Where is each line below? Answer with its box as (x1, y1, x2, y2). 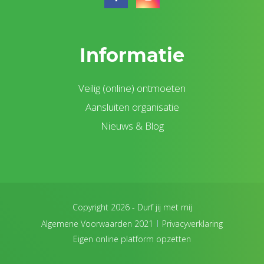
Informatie (80, 44, 184, 67)
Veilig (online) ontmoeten (78, 81, 186, 95)
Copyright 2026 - (72, 202, 137, 213)
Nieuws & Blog (100, 119, 164, 133)
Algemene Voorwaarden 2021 (41, 218, 153, 229)
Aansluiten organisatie (85, 100, 179, 114)
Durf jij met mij (137, 202, 192, 213)
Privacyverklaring (162, 218, 223, 229)
